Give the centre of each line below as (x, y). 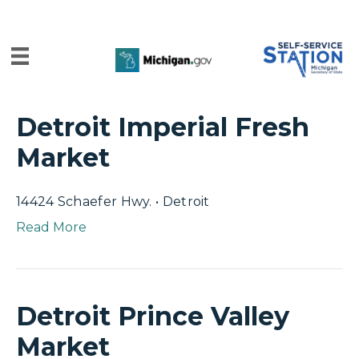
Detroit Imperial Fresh (163, 127)
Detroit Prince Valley (153, 316)
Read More (51, 227)
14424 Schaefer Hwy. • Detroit (113, 202)
